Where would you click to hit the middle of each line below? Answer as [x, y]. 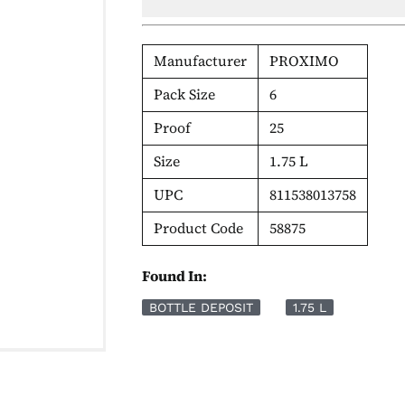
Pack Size [185, 94]
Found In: [175, 275]
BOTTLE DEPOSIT [202, 307]
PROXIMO [305, 61]
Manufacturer [201, 61]
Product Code [199, 228]
